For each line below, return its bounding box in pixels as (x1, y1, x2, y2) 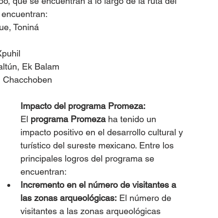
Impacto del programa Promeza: (20, 100, 145, 111)
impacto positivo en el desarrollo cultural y (20, 127, 185, 137)
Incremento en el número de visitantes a (20, 179, 179, 190)
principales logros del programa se (20, 153, 157, 163)
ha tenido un (106, 113, 159, 124)
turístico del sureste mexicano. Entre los (20, 140, 176, 150)
